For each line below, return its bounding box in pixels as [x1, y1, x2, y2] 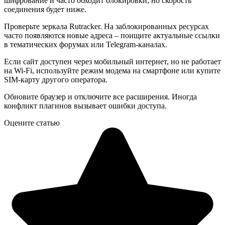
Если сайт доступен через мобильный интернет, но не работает [4, 57, 221, 66]
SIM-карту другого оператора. [4, 75, 107, 84]
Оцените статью [4, 118, 60, 127]
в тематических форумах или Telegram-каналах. [4, 40, 167, 49]
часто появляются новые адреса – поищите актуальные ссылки [4, 31, 220, 40]
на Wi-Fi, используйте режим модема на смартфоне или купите [4, 66, 220, 75]
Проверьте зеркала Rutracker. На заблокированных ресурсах [4, 22, 209, 31]
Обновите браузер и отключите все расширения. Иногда [4, 92, 197, 101]
